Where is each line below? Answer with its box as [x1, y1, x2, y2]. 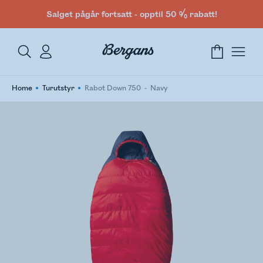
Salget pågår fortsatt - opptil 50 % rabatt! [46, 9, 217, 19]
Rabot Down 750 [85, 84, 141, 93]
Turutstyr [42, 84, 75, 93]
